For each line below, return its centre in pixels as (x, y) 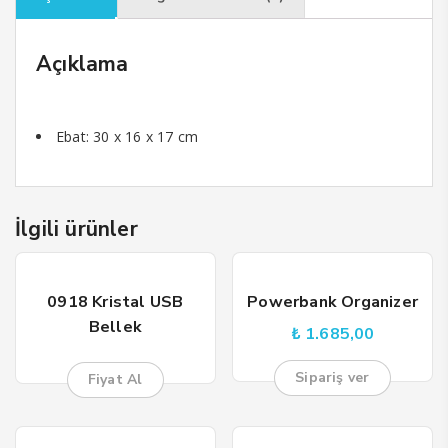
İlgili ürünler (76, 229)
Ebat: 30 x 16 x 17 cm (127, 136)
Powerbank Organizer (333, 302)
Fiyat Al (115, 379)
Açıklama (82, 64)
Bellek (115, 327)
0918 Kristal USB (115, 302)
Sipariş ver (332, 377)
